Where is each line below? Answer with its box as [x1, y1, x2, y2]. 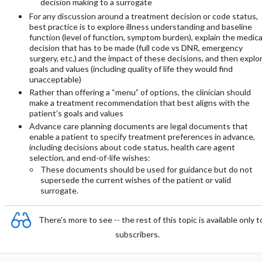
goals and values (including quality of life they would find [29, 64, 233, 74]
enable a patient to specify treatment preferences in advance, [29, 132, 255, 142]
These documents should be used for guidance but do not [40, 164, 253, 174]
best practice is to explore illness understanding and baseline [29, 22, 252, 32]
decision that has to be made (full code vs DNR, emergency [29, 43, 243, 53]
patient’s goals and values [29, 108, 123, 118]
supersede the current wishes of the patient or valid [40, 175, 231, 185]
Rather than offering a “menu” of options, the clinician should [29, 87, 251, 97]
